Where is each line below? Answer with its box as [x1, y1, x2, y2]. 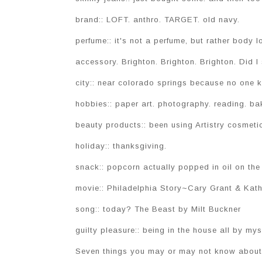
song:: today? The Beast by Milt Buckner [75, 205, 241, 214]
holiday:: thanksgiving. [75, 142, 167, 151]
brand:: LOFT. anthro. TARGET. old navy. [75, 15, 240, 25]
